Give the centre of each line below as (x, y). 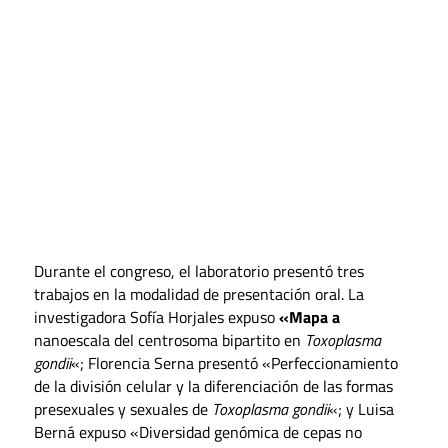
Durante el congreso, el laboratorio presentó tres (198, 271)
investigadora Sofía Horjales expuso (156, 317)
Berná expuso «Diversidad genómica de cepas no (197, 432)
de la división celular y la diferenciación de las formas (213, 386)
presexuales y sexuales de (122, 409)
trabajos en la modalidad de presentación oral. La (198, 294)
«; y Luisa (361, 409)
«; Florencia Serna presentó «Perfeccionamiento (234, 363)
